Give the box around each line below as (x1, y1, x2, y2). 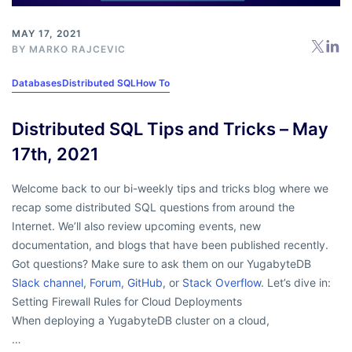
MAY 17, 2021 (12, 27, 82, 40)
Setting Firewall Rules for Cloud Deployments (12, 295, 242, 309)
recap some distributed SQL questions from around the (12, 200, 295, 214)
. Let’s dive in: (261, 276, 331, 290)
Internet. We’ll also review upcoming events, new (12, 219, 261, 233)
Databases (12, 77, 62, 90)
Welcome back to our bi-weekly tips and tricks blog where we (12, 181, 328, 196)
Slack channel (12, 276, 83, 290)
